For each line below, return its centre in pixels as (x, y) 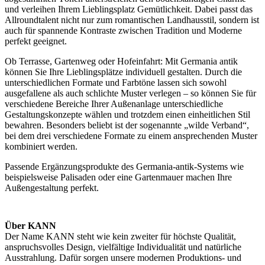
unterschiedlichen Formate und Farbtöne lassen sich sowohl (116, 82)
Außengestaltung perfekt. (52, 188)
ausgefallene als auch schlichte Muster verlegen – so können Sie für (130, 93)
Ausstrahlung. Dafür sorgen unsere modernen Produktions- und (123, 257)
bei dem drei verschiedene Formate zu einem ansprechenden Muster (131, 135)
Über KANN (30, 225)
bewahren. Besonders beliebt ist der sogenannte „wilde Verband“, (127, 125)
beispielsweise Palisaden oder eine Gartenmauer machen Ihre (118, 177)
